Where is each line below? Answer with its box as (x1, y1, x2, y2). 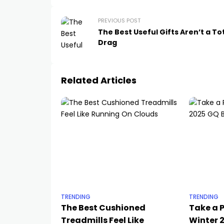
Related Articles (61, 74, 136, 86)
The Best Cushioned (61, 202, 145, 213)
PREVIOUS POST (98, 16, 140, 24)
